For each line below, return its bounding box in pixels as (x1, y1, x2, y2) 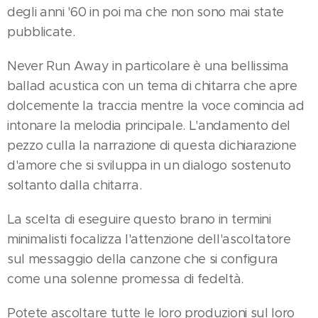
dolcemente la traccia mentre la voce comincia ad (7, 97, 305, 114)
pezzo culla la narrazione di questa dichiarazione (7, 137, 297, 153)
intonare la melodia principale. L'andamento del (7, 117, 290, 133)
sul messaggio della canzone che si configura (7, 251, 278, 267)
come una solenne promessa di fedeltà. (7, 270, 244, 287)
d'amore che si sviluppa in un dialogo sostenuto (7, 157, 291, 173)
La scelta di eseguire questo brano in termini (7, 211, 271, 227)
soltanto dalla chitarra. (7, 177, 145, 193)
